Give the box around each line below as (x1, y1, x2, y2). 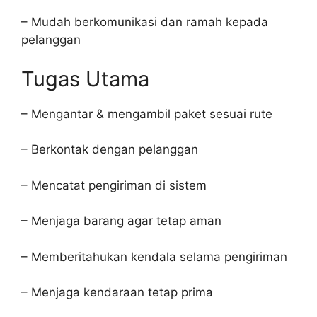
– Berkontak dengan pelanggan (21, 142, 198, 156)
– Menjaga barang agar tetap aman (21, 214, 221, 228)
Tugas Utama (21, 66, 149, 91)
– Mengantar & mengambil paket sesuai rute (21, 106, 272, 121)
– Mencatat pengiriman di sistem (21, 178, 207, 192)
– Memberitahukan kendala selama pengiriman (21, 249, 287, 264)
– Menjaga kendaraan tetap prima (21, 285, 213, 299)
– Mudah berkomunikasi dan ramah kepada (21, 15, 268, 29)
